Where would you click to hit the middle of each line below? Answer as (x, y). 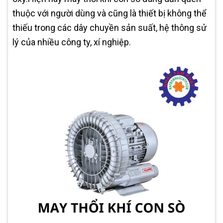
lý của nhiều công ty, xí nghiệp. (72, 42)
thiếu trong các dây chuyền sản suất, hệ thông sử (110, 28)
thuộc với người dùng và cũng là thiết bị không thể (110, 13)
